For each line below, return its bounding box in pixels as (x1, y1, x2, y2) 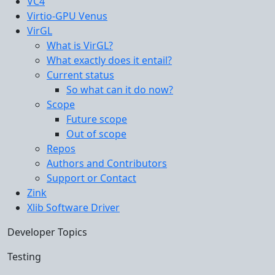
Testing (7, 250, 41, 263)
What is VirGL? (47, 39, 113, 52)
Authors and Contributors (47, 157, 167, 170)
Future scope (66, 112, 127, 126)
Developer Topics (7, 225, 87, 239)
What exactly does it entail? (47, 53, 172, 67)
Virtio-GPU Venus (27, 9, 107, 23)
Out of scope (66, 127, 126, 141)
